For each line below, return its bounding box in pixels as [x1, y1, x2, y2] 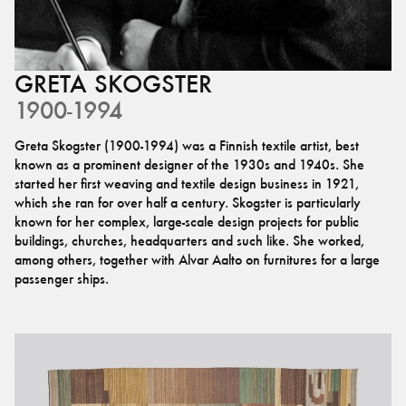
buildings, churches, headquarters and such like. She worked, [14, 232, 364, 249]
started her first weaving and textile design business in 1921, [14, 175, 359, 192]
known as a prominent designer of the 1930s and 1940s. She [14, 156, 364, 173]
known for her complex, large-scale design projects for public [14, 213, 359, 230]
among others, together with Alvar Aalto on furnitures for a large [14, 251, 380, 268]
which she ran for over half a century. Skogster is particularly [14, 194, 361, 211]
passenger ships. [14, 270, 109, 287]
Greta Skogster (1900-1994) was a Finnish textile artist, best [14, 137, 359, 154]
